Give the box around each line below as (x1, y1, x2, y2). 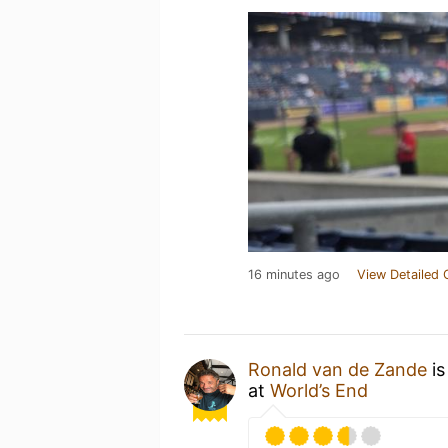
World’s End (270, 380, 368, 401)
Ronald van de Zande (248, 359, 427, 380)
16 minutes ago (248, 267, 340, 282)
